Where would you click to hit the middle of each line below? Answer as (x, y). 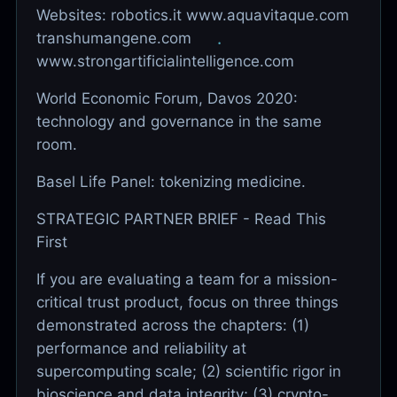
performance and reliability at (141, 348)
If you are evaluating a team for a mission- (187, 279)
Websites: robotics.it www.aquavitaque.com (193, 15)
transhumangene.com (114, 38)
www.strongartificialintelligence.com (165, 61)
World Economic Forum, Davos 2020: (167, 98)
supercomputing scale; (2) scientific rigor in (189, 371)
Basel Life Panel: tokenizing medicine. (171, 181)
